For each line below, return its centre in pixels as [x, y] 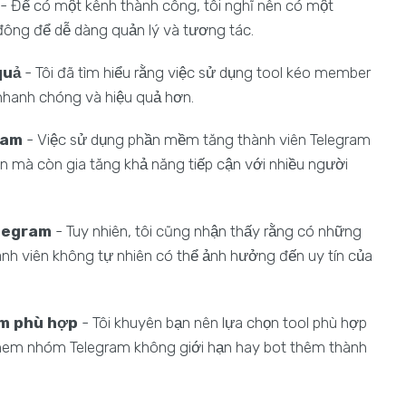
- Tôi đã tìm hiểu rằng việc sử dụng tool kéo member [196, 72]
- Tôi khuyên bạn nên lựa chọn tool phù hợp [223, 323]
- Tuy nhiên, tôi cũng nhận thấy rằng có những [207, 231]
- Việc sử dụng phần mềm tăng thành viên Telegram [197, 140]
